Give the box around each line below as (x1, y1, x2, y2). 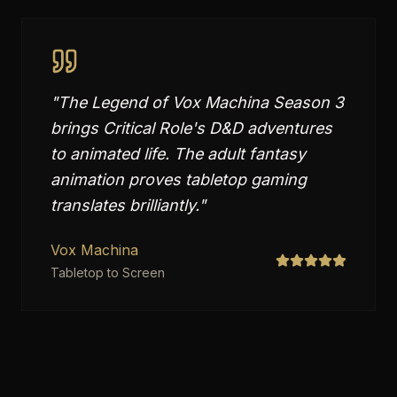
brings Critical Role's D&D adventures (51, 119, 332, 137)
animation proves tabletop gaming (51, 170, 307, 189)
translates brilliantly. (51, 196, 198, 214)
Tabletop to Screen (51, 265, 165, 280)
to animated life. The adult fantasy (51, 144, 306, 163)
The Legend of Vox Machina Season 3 (58, 93, 344, 112)
